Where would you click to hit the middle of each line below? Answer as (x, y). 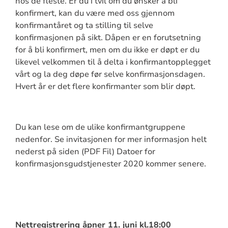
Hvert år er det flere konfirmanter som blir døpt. (105, 86)
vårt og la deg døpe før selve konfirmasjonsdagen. (110, 74)
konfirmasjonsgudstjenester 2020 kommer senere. (110, 164)
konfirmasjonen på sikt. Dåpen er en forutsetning (108, 37)
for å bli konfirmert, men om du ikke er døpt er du (107, 50)
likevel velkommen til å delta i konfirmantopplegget (113, 62)
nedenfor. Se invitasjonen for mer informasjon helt (111, 139)
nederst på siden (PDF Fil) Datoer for (85, 151)
